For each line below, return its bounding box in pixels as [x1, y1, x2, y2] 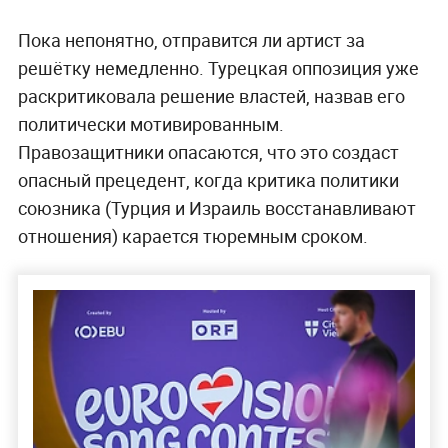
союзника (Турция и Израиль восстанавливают [17, 196, 416, 221]
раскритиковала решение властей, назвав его [17, 84, 405, 109]
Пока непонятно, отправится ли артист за [17, 28, 365, 53]
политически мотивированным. [17, 112, 284, 137]
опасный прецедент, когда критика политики [17, 168, 399, 193]
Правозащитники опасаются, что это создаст [17, 140, 399, 165]
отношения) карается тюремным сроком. [17, 224, 368, 249]
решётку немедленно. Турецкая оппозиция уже [17, 56, 419, 81]
